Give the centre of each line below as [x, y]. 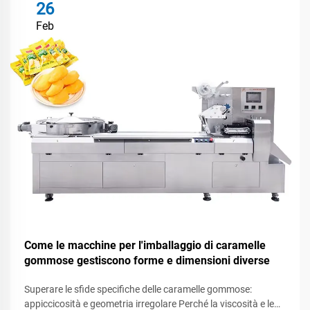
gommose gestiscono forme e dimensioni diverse [147, 261]
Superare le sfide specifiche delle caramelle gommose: [138, 289]
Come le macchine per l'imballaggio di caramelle [145, 245]
